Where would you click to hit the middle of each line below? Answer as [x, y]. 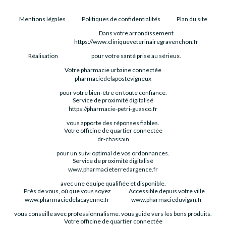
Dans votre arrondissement [136, 33]
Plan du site [192, 19]
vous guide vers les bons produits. [166, 213]
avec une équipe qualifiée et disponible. [113, 183]
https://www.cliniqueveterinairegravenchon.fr [136, 41]
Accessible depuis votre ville [166, 191]
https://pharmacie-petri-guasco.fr [113, 108]
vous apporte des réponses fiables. [113, 123]
